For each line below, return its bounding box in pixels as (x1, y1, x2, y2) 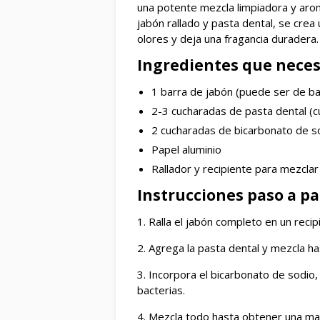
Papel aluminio (151, 142, 221, 157)
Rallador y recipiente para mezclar (151, 161, 319, 176)
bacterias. (137, 283, 185, 298)
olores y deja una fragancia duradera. (137, 31, 319, 46)
